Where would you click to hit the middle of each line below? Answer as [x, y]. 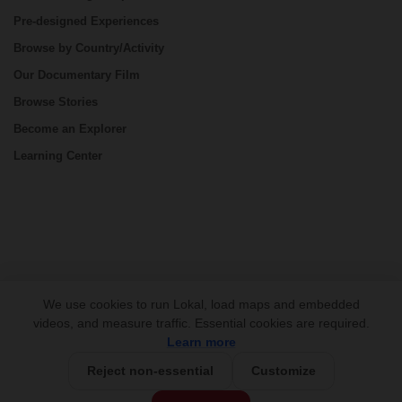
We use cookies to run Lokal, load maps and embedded [201, 304]
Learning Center [58, 156]
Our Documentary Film [77, 75]
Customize [283, 371]
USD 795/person [235, 388]
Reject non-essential [150, 371]
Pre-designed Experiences [86, 21]
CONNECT [44, 287]
